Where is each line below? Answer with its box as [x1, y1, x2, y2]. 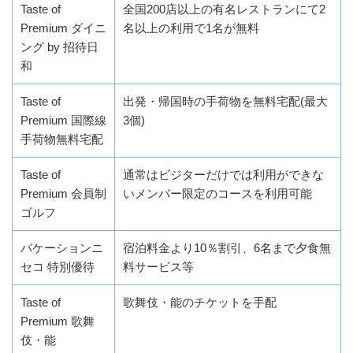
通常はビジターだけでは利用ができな [123, 167, 324, 181]
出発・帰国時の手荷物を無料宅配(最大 [123, 94, 328, 108]
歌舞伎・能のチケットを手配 [123, 295, 277, 309]
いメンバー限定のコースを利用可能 [123, 186, 312, 200]
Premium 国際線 [20, 113, 106, 127]
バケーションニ [20, 240, 103, 255]
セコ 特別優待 [20, 259, 95, 273]
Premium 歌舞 [20, 314, 95, 328]
